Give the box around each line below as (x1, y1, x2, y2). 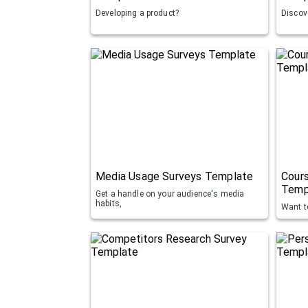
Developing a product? (96, 8, 179, 18)
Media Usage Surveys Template (96, 169, 254, 183)
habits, (96, 198, 122, 208)
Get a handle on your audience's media (96, 188, 245, 199)
